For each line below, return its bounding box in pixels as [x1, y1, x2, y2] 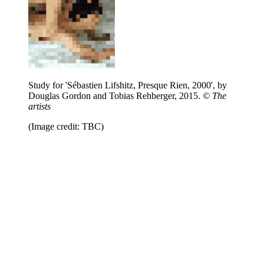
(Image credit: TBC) [28, 121, 104, 131]
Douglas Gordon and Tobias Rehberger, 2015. [28, 90, 203, 101]
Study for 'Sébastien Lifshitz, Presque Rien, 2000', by [28, 80, 227, 90]
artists [28, 101, 51, 111]
